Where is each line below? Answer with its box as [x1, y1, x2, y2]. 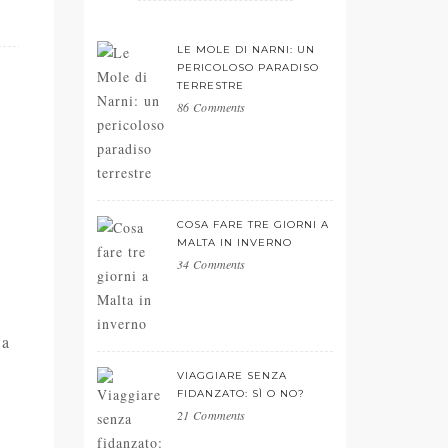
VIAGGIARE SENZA [177, 369, 287, 382]
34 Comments [177, 256, 246, 272]
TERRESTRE [177, 79, 244, 92]
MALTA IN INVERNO [177, 236, 292, 249]
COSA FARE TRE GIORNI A [177, 218, 329, 231]
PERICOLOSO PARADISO [177, 61, 319, 74]
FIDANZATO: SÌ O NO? [177, 387, 305, 400]
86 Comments [177, 99, 246, 115]
